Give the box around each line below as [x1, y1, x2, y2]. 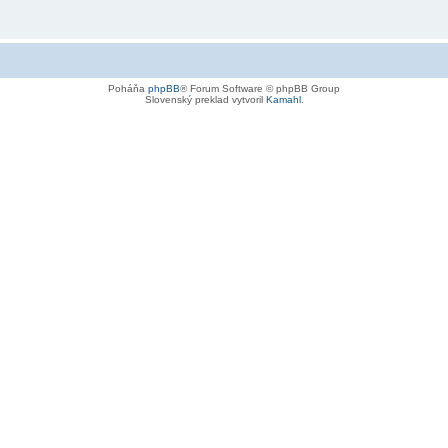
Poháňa [108, 82, 148, 94]
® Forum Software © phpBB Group [180, 82, 340, 94]
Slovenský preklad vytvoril [144, 93, 266, 105]
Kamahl [265, 93, 301, 105]
